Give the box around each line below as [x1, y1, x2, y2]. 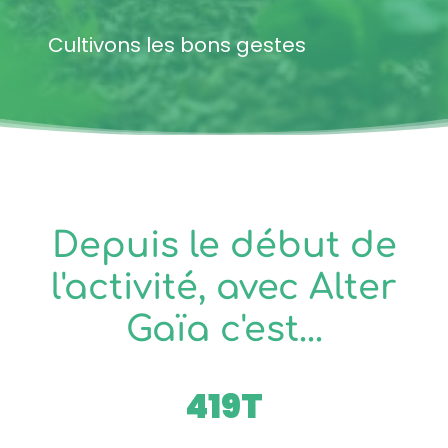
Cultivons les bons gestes [48, 31, 306, 59]
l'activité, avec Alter [51, 268, 397, 307]
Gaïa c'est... [125, 310, 323, 349]
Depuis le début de [51, 226, 397, 265]
